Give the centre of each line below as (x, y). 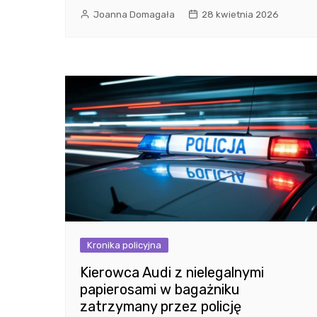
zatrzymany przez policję (161, 307)
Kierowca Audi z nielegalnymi (172, 273)
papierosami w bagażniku (160, 290)
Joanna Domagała (134, 14)
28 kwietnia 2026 (240, 14)
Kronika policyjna (124, 246)
